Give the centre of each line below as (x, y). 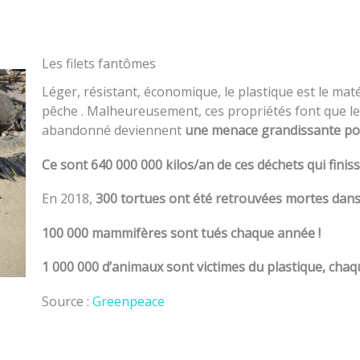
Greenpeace (128, 301)
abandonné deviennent (111, 131)
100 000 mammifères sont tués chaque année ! (181, 233)
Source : (67, 301)
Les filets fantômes (98, 64)
